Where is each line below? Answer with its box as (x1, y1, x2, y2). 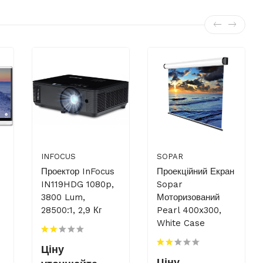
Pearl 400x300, (157, 205, 222, 216)
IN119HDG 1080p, (41, 179, 114, 190)
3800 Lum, (41, 192, 86, 203)
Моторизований (157, 192, 220, 203)
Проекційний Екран (157, 166, 235, 177)
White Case (157, 218, 205, 229)
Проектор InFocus (41, 166, 115, 177)
